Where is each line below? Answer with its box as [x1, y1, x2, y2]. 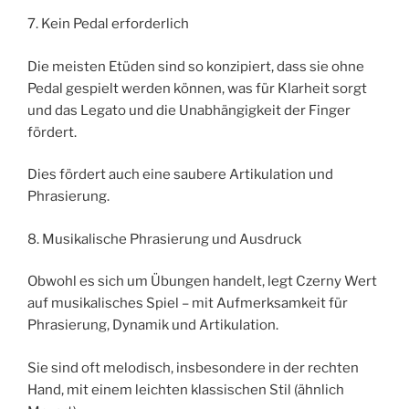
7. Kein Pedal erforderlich [27, 16, 189, 33]
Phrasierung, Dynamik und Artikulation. [27, 317, 278, 334]
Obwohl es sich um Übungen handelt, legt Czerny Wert [27, 273, 377, 290]
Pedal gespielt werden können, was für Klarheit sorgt [27, 79, 367, 97]
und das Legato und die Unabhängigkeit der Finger [27, 101, 351, 119]
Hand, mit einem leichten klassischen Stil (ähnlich [27, 381, 344, 398]
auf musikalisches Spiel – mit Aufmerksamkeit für [27, 295, 348, 312]
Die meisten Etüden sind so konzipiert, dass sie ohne [27, 58, 364, 75]
